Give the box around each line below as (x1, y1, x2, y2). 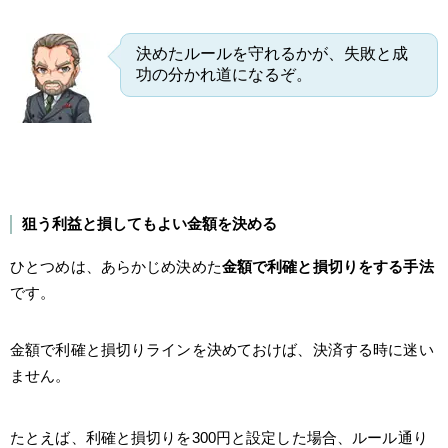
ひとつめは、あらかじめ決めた (10, 257, 222, 275)
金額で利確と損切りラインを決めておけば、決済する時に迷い (10, 340, 434, 358)
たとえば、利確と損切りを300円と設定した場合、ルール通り (10, 428, 428, 446)
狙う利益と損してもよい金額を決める (22, 214, 277, 232)
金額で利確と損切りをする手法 (221, 257, 434, 275)
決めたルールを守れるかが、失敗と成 (136, 44, 408, 62)
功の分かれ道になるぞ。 (136, 65, 312, 83)
